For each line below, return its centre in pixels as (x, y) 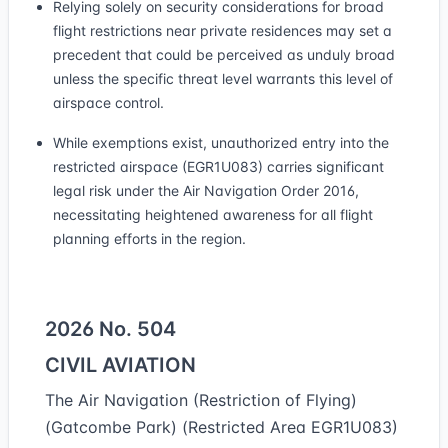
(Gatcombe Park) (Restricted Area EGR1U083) (221, 427)
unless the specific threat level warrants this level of (223, 78)
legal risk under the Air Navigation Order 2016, (206, 190)
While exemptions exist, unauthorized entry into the (221, 142)
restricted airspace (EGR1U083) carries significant (218, 166)
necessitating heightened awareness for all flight (213, 214)
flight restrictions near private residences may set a (222, 30)
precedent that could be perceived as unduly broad (224, 54)
